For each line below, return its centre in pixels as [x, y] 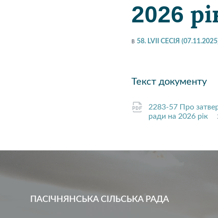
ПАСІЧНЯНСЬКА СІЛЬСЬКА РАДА [100, 200]
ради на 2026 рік [179, 116]
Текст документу [169, 82]
